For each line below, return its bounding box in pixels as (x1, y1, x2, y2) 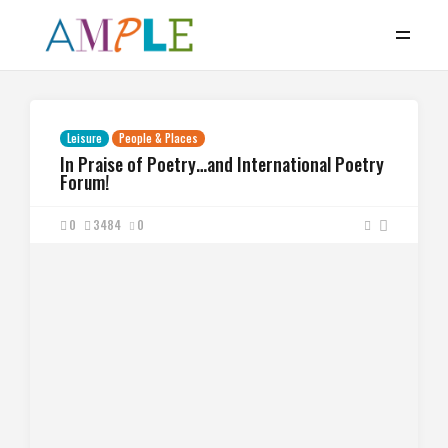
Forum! (60, 169, 109, 195)
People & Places (119, 130, 198, 146)
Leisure (67, 130, 102, 146)
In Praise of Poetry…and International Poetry (60, 151, 384, 177)
